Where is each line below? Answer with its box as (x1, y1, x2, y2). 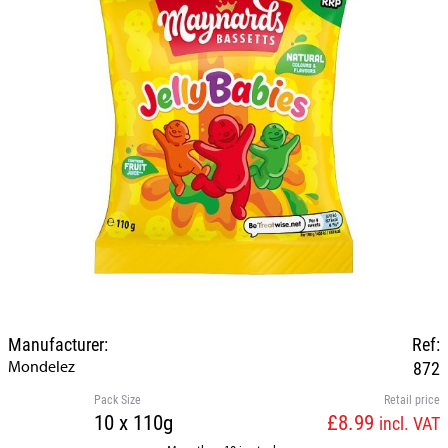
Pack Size (94, 391, 142, 407)
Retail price (383, 391, 440, 407)
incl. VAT (378, 410, 440, 435)
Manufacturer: (8, 331, 108, 356)
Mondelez (8, 355, 75, 376)
